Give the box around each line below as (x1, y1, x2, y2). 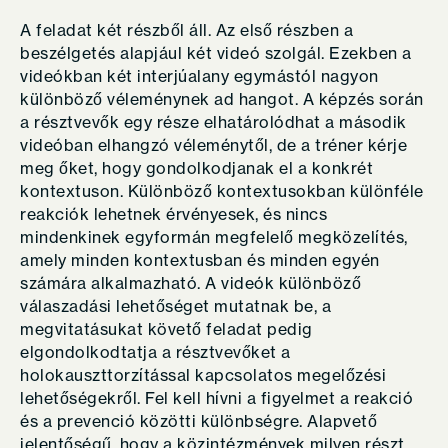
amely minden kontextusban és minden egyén (20, 250, 380, 270)
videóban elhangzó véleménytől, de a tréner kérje (20, 135, 407, 155)
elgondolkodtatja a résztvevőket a (20, 342, 291, 362)
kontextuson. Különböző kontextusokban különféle (20, 181, 424, 201)
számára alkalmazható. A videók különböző (20, 273, 361, 293)
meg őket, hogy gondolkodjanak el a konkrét (20, 158, 373, 178)
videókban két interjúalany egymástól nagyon (20, 66, 379, 86)
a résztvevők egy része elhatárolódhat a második (20, 112, 407, 132)
